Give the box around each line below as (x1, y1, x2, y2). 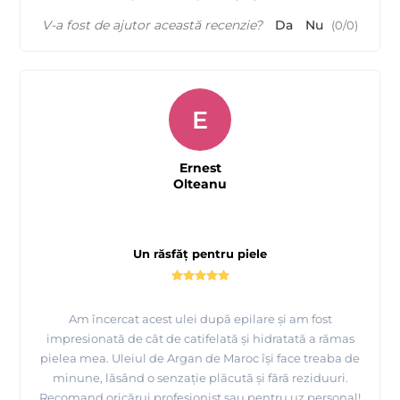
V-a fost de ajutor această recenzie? (42, 17, 262, 34)
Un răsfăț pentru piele (133, 246, 267, 262)
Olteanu (173, 176, 227, 193)
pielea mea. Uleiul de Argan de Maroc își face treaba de (40, 351, 360, 366)
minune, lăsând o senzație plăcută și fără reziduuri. (52, 371, 348, 386)
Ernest (179, 160, 221, 177)
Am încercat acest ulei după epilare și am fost (68, 312, 332, 327)
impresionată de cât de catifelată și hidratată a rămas (46, 331, 354, 346)
